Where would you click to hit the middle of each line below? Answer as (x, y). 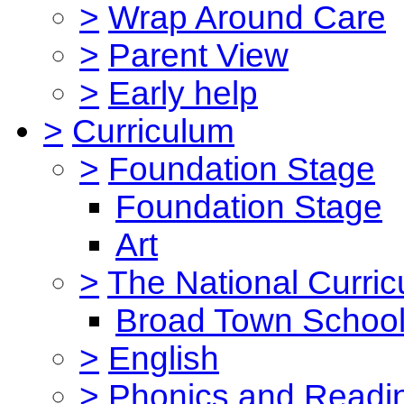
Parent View (198, 55)
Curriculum (153, 131)
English (164, 358)
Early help (183, 93)
